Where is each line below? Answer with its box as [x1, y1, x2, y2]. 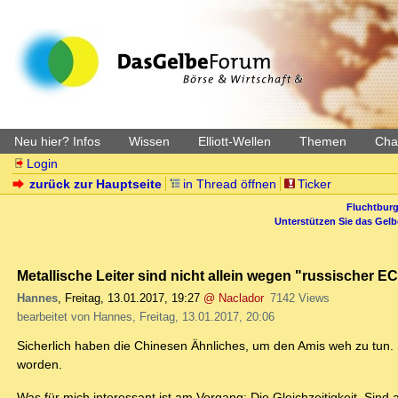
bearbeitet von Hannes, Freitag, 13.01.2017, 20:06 [17, 310, 275, 324]
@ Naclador [203, 291, 264, 306]
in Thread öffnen [183, 177, 276, 191]
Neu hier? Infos [14, 134, 100, 148]
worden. [17, 357, 62, 372]
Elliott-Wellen [198, 134, 271, 148]
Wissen [129, 134, 170, 148]
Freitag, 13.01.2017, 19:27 [65, 291, 200, 306]
